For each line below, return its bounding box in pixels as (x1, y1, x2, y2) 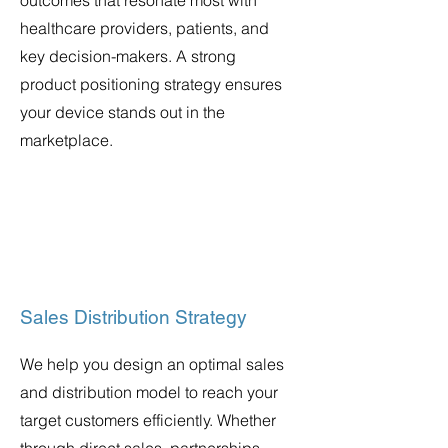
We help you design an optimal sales (20, 354, 284, 374)
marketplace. (20, 130, 113, 150)
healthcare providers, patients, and (20, 18, 269, 38)
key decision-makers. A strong (20, 46, 236, 66)
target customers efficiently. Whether (20, 410, 276, 430)
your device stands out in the (20, 102, 225, 122)
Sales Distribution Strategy (20, 306, 247, 328)
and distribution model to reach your (20, 382, 278, 402)
